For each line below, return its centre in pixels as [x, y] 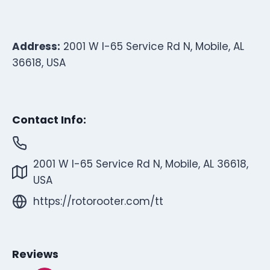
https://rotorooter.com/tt [98, 201]
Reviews [35, 255]
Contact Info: [49, 120]
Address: [36, 46]
